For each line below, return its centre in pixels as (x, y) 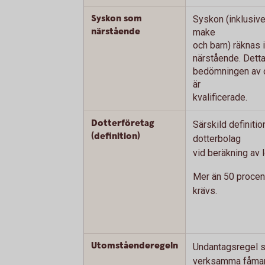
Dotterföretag (123, 123)
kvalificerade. (220, 97)
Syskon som (117, 19)
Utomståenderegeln (135, 246)
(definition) (116, 136)
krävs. (205, 191)
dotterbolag (217, 139)
